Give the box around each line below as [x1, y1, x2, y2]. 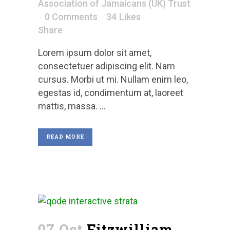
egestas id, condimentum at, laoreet [38, 87, 183, 98]
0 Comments [45, 11, 98, 22]
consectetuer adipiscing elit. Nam [38, 61, 175, 71]
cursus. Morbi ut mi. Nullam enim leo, [38, 74, 188, 85]
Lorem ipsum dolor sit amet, [38, 47, 151, 58]
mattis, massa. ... [38, 101, 106, 111]
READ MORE [46, 133, 84, 140]
